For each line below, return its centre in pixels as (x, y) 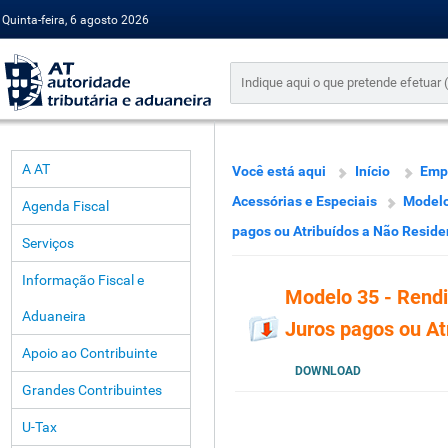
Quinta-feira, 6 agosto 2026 (75, 20)
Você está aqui (279, 171)
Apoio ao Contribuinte (89, 353)
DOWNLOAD (328, 371)
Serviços (48, 243)
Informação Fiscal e (83, 280)
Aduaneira (54, 316)
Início (372, 171)
